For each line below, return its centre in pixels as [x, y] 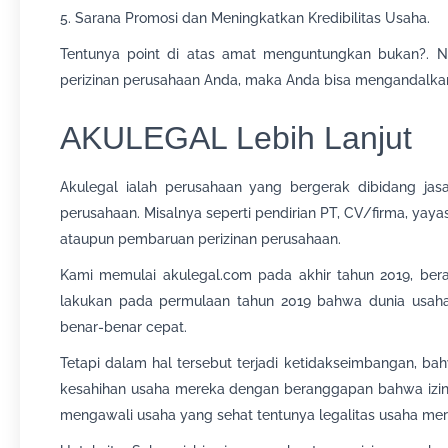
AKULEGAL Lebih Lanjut [236, 138]
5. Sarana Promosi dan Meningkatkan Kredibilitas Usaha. [245, 18]
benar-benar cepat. [123, 327]
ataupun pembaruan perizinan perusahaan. [200, 239]
